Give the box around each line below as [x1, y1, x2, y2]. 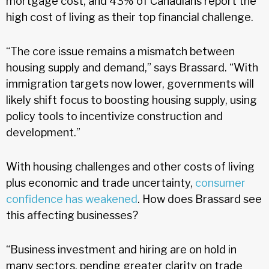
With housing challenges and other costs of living [6, 160, 255, 173]
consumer [195, 176, 246, 189]
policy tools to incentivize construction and [6, 109, 223, 122]
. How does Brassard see [138, 192, 262, 205]
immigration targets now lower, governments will [6, 77, 254, 90]
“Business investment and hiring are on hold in [6, 243, 237, 256]
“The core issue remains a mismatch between [6, 44, 235, 58]
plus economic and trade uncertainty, [6, 176, 195, 189]
